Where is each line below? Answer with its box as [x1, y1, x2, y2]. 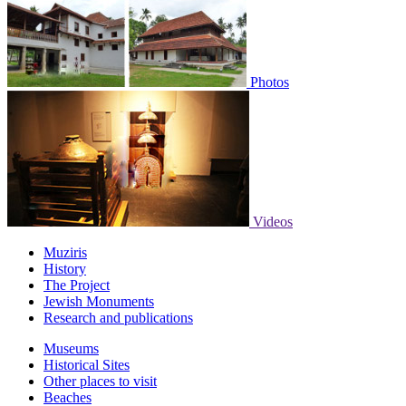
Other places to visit [43, 372, 157, 389]
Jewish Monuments [43, 293, 154, 309]
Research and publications [43, 309, 193, 325]
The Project [43, 276, 110, 293]
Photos [250, 73, 289, 90]
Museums [43, 340, 99, 356]
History [43, 260, 86, 276]
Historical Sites [43, 356, 130, 372]
